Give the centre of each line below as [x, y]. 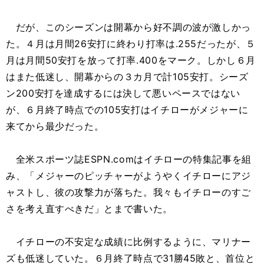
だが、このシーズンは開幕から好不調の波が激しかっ [128, 27]
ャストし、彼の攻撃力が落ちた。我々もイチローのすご [128, 192]
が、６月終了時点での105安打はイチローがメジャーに [127, 110]
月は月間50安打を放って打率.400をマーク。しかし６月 [131, 60]
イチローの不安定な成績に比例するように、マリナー [128, 242]
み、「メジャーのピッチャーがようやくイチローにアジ [129, 176]
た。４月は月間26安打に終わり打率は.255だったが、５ [131, 44]
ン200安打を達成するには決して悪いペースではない [123, 93]
